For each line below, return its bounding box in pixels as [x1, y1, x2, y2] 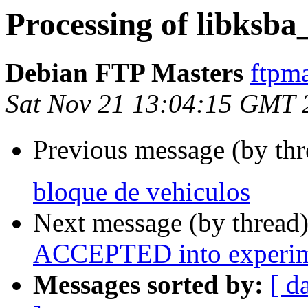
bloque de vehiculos [33, 177, 250, 207]
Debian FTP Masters [5, 58, 243, 88]
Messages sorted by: [33, 269, 263, 300]
